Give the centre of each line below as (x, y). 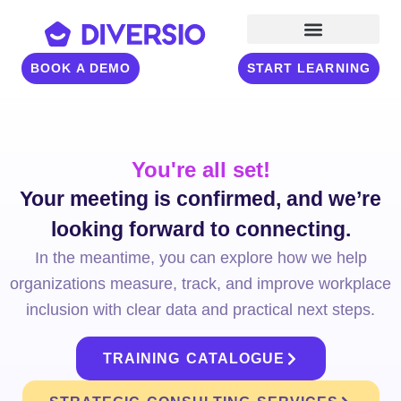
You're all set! (200, 170)
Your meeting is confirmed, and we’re (200, 199)
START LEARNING (308, 68)
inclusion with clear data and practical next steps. (200, 309)
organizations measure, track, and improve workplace (200, 283)
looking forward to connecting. (200, 229)
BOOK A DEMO (81, 68)
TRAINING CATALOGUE (193, 358)
